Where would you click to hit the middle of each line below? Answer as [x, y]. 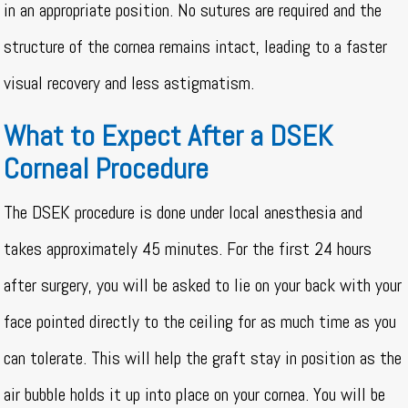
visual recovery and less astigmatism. [129, 83]
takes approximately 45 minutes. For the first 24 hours [188, 249]
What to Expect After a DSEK [168, 136]
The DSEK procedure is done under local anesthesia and [184, 213]
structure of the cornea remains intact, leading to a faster [196, 47]
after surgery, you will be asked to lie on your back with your [203, 286]
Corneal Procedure [107, 169]
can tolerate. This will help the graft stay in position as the [203, 358]
